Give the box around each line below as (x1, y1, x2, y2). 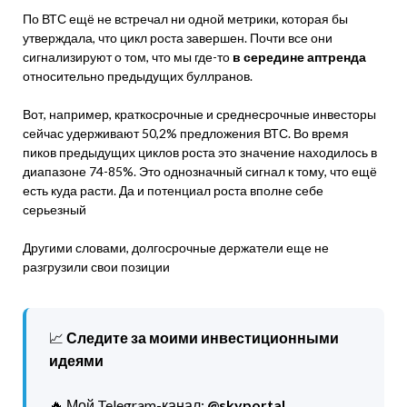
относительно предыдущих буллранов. (23, 68, 253, 84)
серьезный (23, 202, 86, 217)
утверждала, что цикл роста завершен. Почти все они (23, 30, 333, 45)
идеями (49, 352, 104, 369)
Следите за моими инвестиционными (66, 329, 339, 346)
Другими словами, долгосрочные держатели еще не (23, 240, 329, 255)
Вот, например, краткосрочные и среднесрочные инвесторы (23, 106, 376, 122)
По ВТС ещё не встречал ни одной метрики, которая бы (23, 11, 348, 26)
